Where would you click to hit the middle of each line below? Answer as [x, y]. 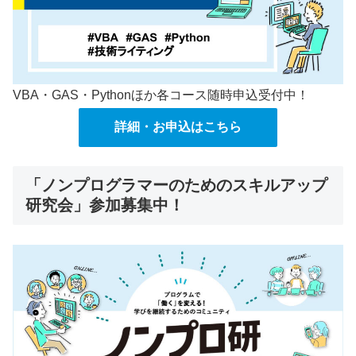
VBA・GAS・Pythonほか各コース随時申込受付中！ [161, 95]
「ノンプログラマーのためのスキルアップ [176, 186]
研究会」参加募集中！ [105, 205]
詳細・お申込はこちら [178, 126]
